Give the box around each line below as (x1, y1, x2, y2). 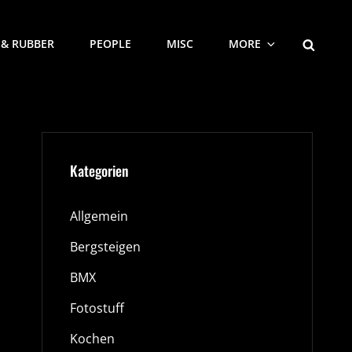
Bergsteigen (69, 238, 141, 255)
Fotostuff (69, 299, 124, 317)
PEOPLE (90, 36, 131, 51)
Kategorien (69, 160, 129, 181)
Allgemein (69, 207, 128, 225)
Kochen (69, 330, 115, 347)
